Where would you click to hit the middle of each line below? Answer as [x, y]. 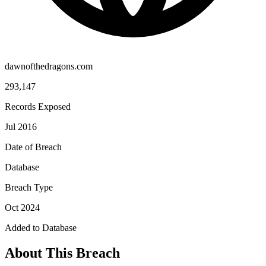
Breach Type [29, 187]
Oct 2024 [22, 207]
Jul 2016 [21, 126]
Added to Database [41, 227]
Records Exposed [38, 106]
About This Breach [62, 253]
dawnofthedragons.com [49, 66]
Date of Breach [33, 147]
